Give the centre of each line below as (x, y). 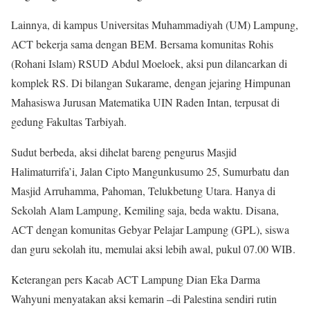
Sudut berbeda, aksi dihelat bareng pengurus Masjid (124, 152)
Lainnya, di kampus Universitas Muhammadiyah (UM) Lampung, (155, 24)
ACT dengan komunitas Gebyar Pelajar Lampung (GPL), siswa (150, 229)
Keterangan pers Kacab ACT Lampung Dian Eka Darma (136, 279)
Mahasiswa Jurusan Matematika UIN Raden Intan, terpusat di (145, 102)
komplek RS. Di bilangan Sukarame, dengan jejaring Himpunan (151, 82)
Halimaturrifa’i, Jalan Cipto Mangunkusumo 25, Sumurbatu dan (150, 171)
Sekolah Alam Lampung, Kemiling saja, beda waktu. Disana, (145, 210)
